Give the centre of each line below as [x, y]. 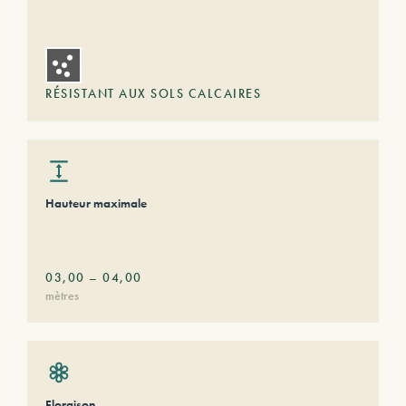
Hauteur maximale [96, 203]
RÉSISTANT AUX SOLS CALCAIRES [153, 93]
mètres [62, 295]
